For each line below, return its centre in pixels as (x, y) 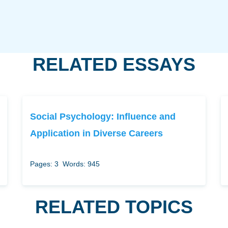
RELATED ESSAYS (114, 64)
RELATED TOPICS (114, 207)
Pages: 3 (44, 164)
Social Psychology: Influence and (103, 116)
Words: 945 (81, 164)
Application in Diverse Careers (96, 133)
